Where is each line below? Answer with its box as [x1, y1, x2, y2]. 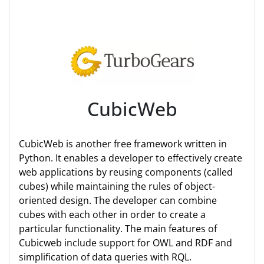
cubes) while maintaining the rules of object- [19, 180, 215, 193]
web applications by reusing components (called [19, 166, 233, 179]
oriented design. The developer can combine [19, 194, 217, 207]
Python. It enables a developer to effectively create [19, 151, 242, 164]
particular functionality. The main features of [19, 222, 217, 235]
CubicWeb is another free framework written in [19, 137, 227, 150]
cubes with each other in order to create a [19, 208, 206, 221]
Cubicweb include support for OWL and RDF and [19, 236, 232, 249]
